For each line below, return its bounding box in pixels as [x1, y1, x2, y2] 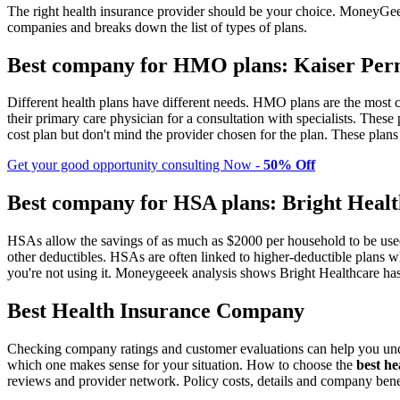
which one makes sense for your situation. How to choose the [7, 357, 356, 373]
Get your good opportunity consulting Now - [7, 157, 263, 173]
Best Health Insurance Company [7, 299, 304, 323]
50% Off [263, 157, 315, 173]
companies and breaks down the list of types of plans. [7, 19, 307, 35]
